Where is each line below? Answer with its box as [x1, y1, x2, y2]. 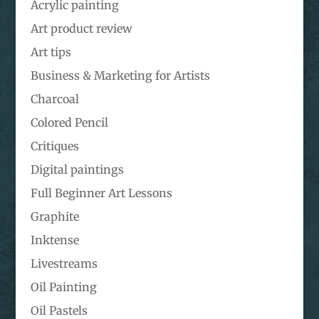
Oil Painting [30, 280, 97, 295]
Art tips [30, 45, 71, 60]
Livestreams [30, 256, 98, 271]
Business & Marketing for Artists [30, 68, 210, 83]
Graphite [30, 209, 79, 224]
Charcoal [30, 92, 79, 107]
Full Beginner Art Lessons [30, 186, 172, 201]
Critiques [30, 139, 79, 154]
